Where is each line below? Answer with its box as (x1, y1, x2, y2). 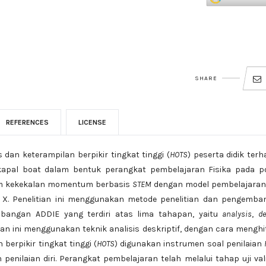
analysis (222, 208, 252, 219)
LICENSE (78, 118, 106, 126)
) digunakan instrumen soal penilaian (114, 238, 265, 249)
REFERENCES (6, 118, 49, 126)
